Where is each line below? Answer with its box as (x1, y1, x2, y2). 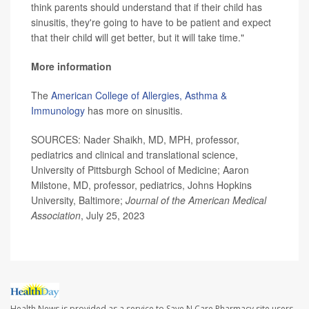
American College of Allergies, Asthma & (51, 88, 227, 103)
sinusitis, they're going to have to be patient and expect (31, 15, 271, 30)
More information (31, 59, 112, 74)
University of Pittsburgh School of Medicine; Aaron (31, 163, 249, 177)
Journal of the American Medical (126, 193, 266, 208)
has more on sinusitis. (85, 103, 183, 118)
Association (31, 208, 81, 223)
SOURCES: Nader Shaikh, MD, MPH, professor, (31, 132, 239, 147)
